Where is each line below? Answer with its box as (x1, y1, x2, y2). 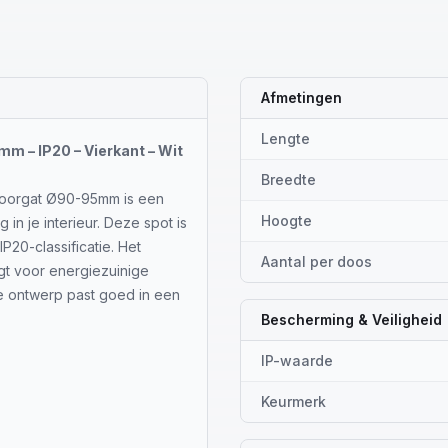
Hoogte (261, 212, 312, 229)
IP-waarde (261, 352, 333, 369)
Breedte (261, 171, 316, 188)
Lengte (261, 130, 310, 147)
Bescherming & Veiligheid (261, 311, 442, 328)
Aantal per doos (261, 253, 372, 270)
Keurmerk (261, 393, 326, 410)
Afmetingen (261, 89, 342, 106)
